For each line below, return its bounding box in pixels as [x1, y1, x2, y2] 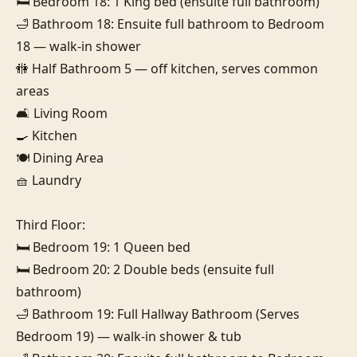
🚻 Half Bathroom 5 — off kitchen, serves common [16, 59, 318, 77]
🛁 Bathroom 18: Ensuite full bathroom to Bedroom [16, 14, 324, 33]
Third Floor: [16, 215, 85, 233]
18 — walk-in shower [16, 37, 141, 55]
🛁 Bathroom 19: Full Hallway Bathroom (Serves [16, 304, 300, 323]
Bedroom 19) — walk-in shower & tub [16, 327, 241, 345]
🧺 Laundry [16, 171, 81, 189]
